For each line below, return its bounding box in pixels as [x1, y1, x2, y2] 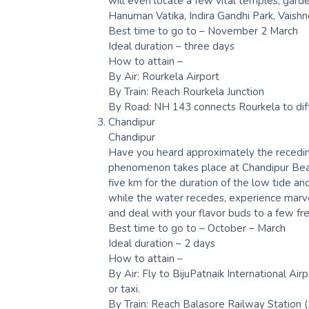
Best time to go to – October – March [108, 221, 286, 235]
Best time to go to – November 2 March [108, 23, 298, 38]
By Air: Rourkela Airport [108, 69, 219, 83]
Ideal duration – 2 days [108, 236, 215, 250]
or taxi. [108, 281, 140, 296]
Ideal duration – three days [108, 39, 235, 53]
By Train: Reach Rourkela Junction [108, 84, 264, 99]
